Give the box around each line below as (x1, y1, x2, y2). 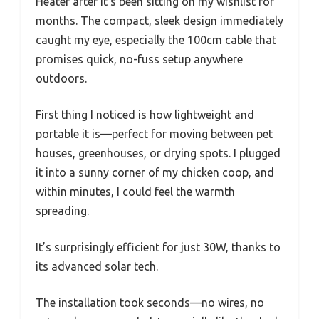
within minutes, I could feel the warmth (36, 185, 235, 199)
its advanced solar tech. (36, 260, 158, 273)
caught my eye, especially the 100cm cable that (36, 33, 276, 47)
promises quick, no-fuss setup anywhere (36, 53, 243, 66)
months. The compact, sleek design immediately (36, 14, 283, 28)
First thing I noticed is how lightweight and (36, 108, 254, 122)
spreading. (36, 204, 89, 218)
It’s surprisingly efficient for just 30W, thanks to (36, 241, 281, 254)
